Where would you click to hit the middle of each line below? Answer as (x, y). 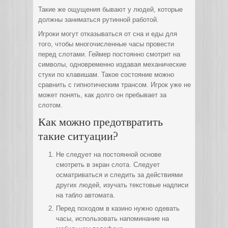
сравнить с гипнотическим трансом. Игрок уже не (115, 85)
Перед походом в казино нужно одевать (118, 208)
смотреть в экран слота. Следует (108, 165)
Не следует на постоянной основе (109, 154)
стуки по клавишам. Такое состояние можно (106, 75)
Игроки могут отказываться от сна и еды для (108, 34)
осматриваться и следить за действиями (119, 175)
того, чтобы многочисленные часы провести (106, 44)
